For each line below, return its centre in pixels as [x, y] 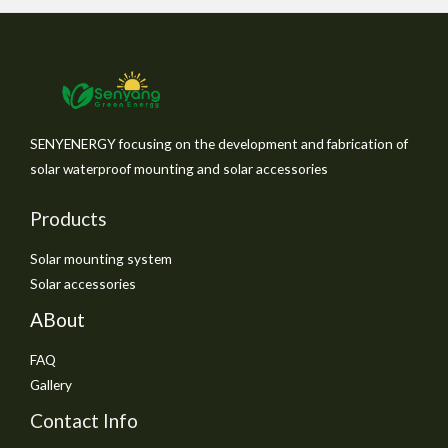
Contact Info [84, 421]
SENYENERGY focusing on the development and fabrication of [219, 143]
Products [68, 218]
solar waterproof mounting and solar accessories [179, 168]
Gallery [51, 385]
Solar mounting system [101, 258]
